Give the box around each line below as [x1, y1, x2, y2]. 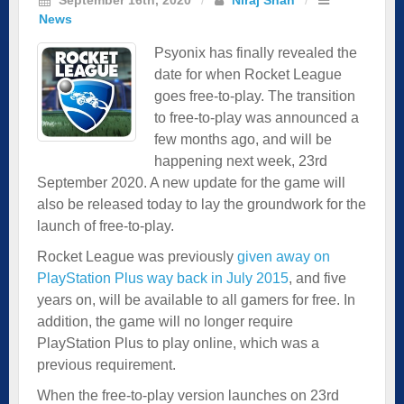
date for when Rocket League [154, 66, 342, 82]
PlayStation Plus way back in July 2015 [37, 270, 289, 286]
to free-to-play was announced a [154, 109, 359, 125]
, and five [289, 270, 346, 286]
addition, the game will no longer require [37, 313, 293, 329]
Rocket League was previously [37, 248, 237, 264]
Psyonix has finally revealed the [154, 44, 357, 60]
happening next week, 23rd [154, 152, 327, 169]
